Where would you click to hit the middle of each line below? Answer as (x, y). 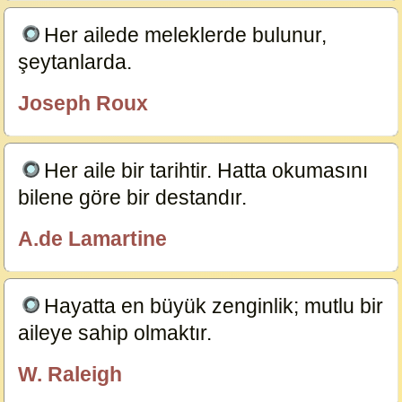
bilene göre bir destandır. (135, 197)
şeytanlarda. (78, 62)
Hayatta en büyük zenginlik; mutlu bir (214, 306)
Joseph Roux (83, 103)
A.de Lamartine (93, 239)
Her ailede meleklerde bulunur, (186, 35)
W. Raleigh (70, 374)
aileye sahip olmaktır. (118, 333)
